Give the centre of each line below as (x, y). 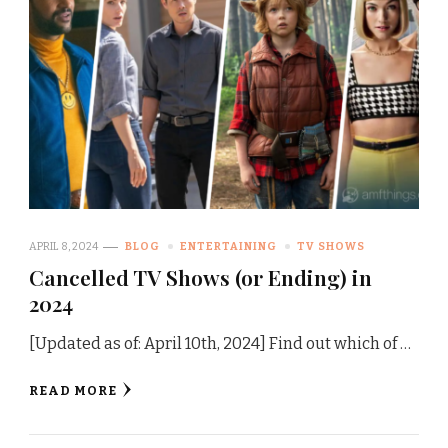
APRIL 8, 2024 (63, 247)
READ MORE (73, 391)
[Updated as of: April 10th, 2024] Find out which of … (220, 344)
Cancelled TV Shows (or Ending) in (200, 277)
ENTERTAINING (228, 247)
